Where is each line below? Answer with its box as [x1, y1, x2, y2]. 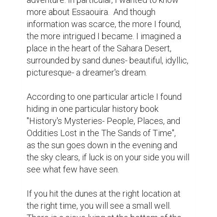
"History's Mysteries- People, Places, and [27, 116, 180, 126]
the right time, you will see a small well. [27, 201, 171, 211]
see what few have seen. [27, 164, 119, 175]
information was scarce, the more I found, [27, 19, 181, 30]
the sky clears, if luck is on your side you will [27, 152, 189, 163]
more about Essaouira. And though [27, 7, 155, 17]
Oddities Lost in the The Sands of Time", [27, 128, 176, 139]
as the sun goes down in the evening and [27, 140, 177, 151]
